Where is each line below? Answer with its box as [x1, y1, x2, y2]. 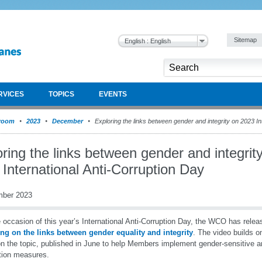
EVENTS [99, 90, 127, 98]
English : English [125, 37, 171, 44]
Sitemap [234, 36, 258, 43]
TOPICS [49, 90, 74, 98]
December [52, 118, 83, 125]
